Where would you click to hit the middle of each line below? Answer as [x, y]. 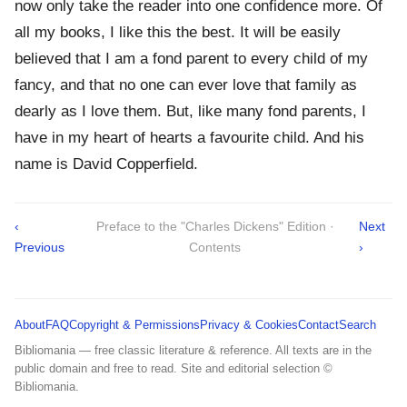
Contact [318, 325]
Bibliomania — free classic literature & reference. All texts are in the [193, 351]
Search [357, 325]
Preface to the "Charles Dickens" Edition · [215, 227]
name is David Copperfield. [106, 164]
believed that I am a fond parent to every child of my [191, 59]
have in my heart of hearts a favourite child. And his [189, 138]
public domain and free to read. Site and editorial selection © [174, 369]
